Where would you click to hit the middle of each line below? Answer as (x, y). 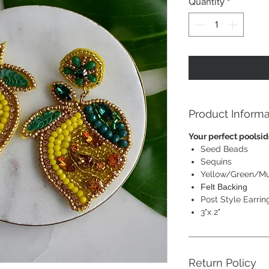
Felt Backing (224, 187)
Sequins (216, 162)
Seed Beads (224, 149)
